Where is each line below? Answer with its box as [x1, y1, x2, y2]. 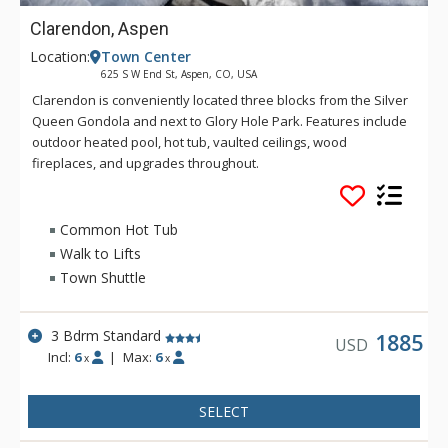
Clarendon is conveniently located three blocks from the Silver [32, 90, 408, 109]
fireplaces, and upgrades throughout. [32, 153, 259, 172]
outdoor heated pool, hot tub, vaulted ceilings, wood [32, 132, 347, 151]
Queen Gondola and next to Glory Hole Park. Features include [32, 111, 407, 130]
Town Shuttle [60, 267, 146, 287]
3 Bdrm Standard [51, 326, 162, 346]
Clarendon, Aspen [30, 17, 169, 39]
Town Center [101, 46, 191, 66]
